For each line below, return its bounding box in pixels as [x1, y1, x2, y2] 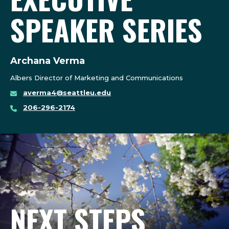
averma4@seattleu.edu [23, 88, 111, 97]
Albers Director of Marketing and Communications [10, 74, 183, 82]
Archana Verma [10, 55, 85, 67]
